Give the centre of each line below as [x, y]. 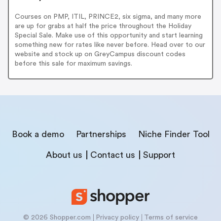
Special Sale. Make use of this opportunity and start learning [109, 36]
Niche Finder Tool [174, 134]
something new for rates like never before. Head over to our [110, 45]
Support [159, 155]
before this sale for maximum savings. [73, 64]
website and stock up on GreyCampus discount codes [100, 55]
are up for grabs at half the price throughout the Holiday [103, 26]
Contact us [113, 155]
